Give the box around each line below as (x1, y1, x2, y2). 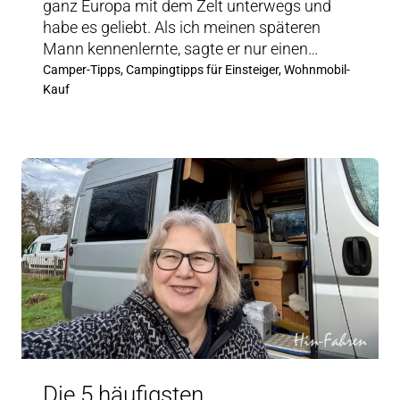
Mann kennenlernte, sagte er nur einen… (43, 38, 319, 58)
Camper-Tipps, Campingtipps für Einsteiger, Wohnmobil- (43, 62, 350, 77)
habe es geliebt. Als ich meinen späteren (43, 17, 321, 37)
